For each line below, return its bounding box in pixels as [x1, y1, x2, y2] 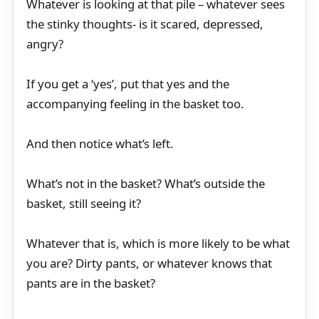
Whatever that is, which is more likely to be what [26, 235, 290, 252]
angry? [26, 36, 63, 53]
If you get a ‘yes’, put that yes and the [26, 75, 229, 93]
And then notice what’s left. [26, 135, 174, 152]
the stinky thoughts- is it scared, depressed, [26, 16, 263, 33]
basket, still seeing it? [26, 195, 141, 212]
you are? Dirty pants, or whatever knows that [26, 255, 272, 272]
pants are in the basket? [26, 275, 161, 292]
